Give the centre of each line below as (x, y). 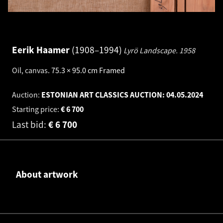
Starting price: (36, 109)
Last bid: (30, 124)
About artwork (47, 174)
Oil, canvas (30, 70)
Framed (112, 70)
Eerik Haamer (42, 50)
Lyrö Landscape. (151, 50)
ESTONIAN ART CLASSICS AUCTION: (104, 95)
